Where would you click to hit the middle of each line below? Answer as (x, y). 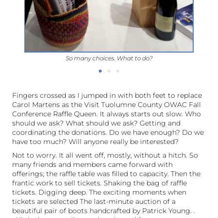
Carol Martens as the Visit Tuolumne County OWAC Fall (107, 104)
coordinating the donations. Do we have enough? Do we (108, 132)
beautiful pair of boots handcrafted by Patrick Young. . (104, 210)
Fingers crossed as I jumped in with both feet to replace (107, 95)
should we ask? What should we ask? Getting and (96, 123)
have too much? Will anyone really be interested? (95, 141)
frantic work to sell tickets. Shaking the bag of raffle (100, 183)
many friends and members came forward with (92, 164)
